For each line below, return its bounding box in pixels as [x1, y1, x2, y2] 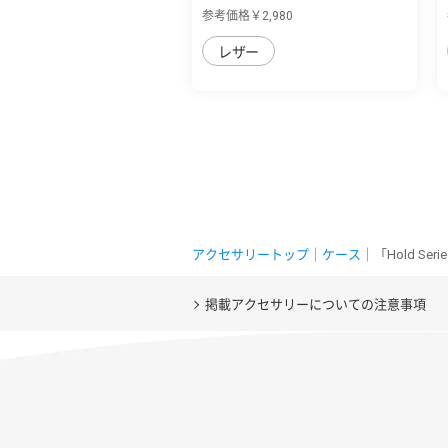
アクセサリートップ [192, 246, 309, 262]
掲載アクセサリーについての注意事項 [204, 296, 426, 312]
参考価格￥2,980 [202, 8, 293, 23]
